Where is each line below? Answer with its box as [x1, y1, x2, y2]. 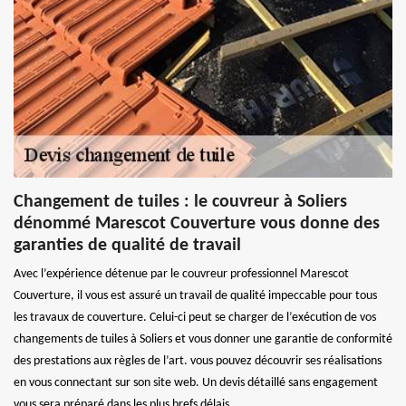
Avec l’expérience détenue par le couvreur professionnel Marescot [14, 266, 349, 281]
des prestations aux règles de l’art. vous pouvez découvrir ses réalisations [14, 353, 382, 368]
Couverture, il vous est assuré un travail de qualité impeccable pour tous [14, 288, 377, 303]
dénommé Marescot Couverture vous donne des [14, 214, 380, 233]
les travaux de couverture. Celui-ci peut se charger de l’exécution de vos [14, 310, 376, 324]
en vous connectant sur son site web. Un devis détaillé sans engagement [14, 375, 378, 390]
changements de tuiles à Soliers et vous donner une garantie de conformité [14, 332, 392, 346]
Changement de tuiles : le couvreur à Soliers [14, 192, 347, 211]
